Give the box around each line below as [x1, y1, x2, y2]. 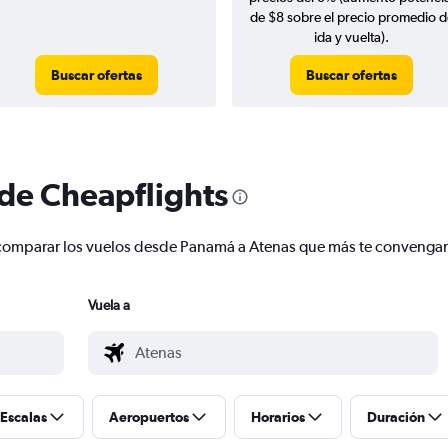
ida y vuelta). [314, 29, 389, 46]
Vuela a [88, 297, 130, 314]
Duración [367, 409, 425, 426]
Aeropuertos [109, 409, 189, 426]
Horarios [251, 409, 305, 426]
